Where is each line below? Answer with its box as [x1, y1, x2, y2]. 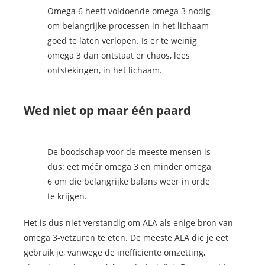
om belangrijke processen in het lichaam [47, 20, 209, 32]
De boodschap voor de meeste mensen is [47, 146, 211, 158]
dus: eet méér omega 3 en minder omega [47, 161, 211, 173]
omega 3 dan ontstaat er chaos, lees [47, 50, 190, 62]
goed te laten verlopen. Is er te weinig [47, 35, 197, 47]
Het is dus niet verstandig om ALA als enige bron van [24, 217, 233, 229]
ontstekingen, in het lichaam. [47, 64, 162, 76]
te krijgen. [47, 190, 87, 202]
